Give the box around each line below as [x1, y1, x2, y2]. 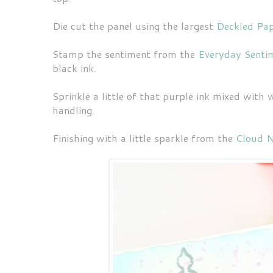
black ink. [52, 60, 100, 75]
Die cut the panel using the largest [52, 18, 216, 33]
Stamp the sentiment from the [52, 46, 198, 61]
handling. [52, 102, 98, 117]
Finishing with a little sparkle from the [52, 130, 236, 145]
